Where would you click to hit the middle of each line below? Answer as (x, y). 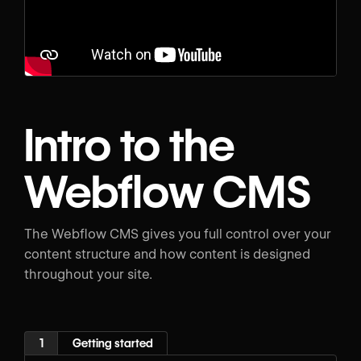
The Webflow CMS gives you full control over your (178, 234)
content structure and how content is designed (167, 255)
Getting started (112, 343)
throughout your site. (88, 275)
